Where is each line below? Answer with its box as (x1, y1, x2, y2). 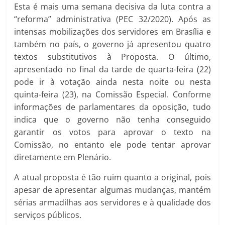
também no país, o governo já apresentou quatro (14, 39, 211, 50)
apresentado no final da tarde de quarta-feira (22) (14, 64, 211, 75)
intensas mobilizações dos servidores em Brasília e (14, 26, 211, 37)
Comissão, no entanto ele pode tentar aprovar (14, 139, 211, 150)
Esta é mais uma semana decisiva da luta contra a (14, 1, 211, 12)
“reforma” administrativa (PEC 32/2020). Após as (14, 14, 211, 25)
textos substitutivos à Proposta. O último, (14, 51, 211, 62)
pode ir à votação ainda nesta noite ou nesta (14, 76, 211, 87)
